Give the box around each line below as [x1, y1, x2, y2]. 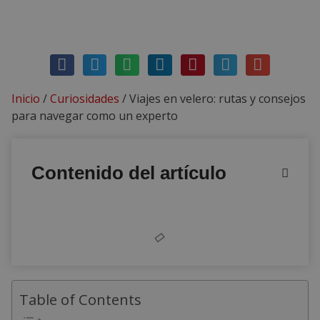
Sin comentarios [171, 9, 246, 22]
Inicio [11, 91, 40, 106]
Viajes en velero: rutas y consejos [129, 91, 306, 106]
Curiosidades [50, 91, 119, 106]
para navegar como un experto [11, 108, 178, 124]
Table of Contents [19, 289, 141, 309]
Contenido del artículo [31, 162, 226, 184]
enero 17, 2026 [87, 9, 158, 22]
